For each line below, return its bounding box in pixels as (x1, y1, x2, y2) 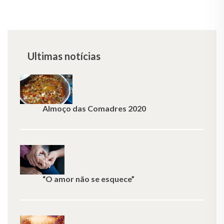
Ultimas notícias (27, 50, 100, 62)
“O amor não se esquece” (42, 174, 134, 183)
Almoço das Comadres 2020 (42, 103, 146, 113)
